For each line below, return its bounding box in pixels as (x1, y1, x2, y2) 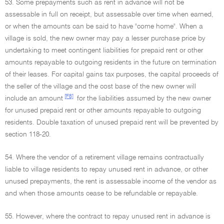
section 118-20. (5, 131, 51, 138)
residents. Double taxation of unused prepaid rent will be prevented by (5, 119, 218, 126)
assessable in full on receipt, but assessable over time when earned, (5, 11, 213, 18)
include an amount (5, 95, 63, 102)
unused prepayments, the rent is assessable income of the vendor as (5, 178, 216, 185)
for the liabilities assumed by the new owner (75, 95, 211, 102)
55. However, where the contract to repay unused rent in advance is (5, 213, 210, 220)
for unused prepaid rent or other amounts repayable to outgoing (5, 107, 201, 114)
